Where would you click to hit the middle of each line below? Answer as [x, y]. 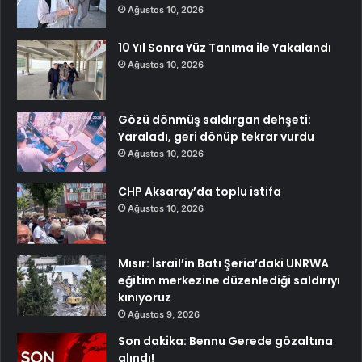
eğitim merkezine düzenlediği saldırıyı [229, 280]
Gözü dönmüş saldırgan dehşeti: [215, 119]
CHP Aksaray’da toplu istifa [200, 191]
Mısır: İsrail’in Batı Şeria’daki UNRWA [223, 263]
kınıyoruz [145, 297]
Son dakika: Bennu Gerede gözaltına [225, 341]
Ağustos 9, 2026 [164, 314]
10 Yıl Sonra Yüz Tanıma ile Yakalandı [225, 47]
